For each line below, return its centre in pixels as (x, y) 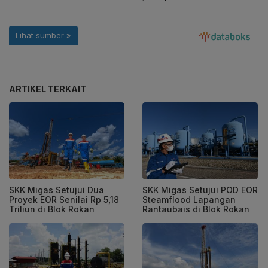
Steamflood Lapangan (189, 199)
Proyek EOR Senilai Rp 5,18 (64, 199)
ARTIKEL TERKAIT (48, 89)
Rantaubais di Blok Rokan (196, 209)
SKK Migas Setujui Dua (57, 190)
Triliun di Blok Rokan (52, 209)
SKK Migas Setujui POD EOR (200, 190)
